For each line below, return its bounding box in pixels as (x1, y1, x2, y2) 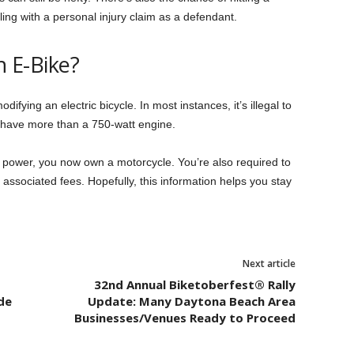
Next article (242, 257, 296, 270)
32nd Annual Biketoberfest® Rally (93, 277, 296, 292)
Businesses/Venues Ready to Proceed (73, 310, 296, 326)
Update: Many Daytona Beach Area (87, 293, 296, 309)
